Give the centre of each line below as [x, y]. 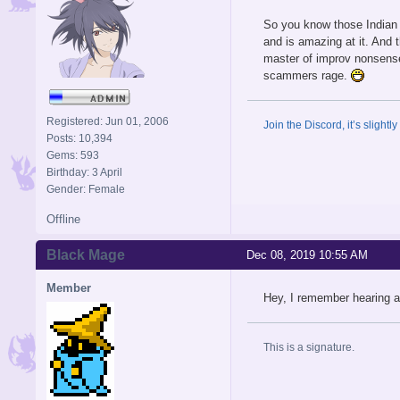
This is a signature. [309, 347]
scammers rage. [307, 75]
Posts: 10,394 [79, 138]
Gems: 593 [73, 155]
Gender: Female [86, 189]
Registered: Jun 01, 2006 [108, 121]
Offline [63, 219]
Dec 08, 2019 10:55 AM [307, 254]
